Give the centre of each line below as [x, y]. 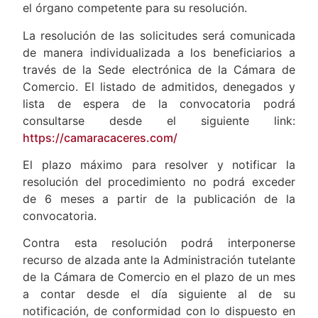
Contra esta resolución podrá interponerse [159, 243]
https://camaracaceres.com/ [100, 137]
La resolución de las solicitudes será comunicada [159, 35]
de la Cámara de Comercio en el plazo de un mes [159, 277]
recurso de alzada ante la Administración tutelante [159, 260]
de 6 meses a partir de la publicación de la [159, 199]
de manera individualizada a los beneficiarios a [159, 52]
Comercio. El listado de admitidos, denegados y [159, 86]
